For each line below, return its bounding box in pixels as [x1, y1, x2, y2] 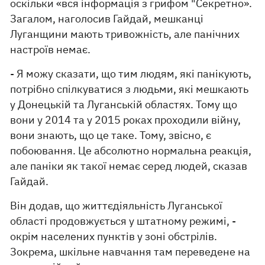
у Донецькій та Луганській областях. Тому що [10, 98, 238, 111]
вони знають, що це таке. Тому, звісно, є [10, 128, 212, 142]
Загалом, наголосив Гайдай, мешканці [10, 12, 204, 25]
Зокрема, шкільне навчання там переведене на [10, 245, 251, 258]
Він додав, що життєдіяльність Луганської [10, 199, 223, 212]
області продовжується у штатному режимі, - [10, 214, 237, 228]
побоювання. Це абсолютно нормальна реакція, [10, 144, 252, 157]
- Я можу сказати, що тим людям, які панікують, [10, 67, 252, 80]
